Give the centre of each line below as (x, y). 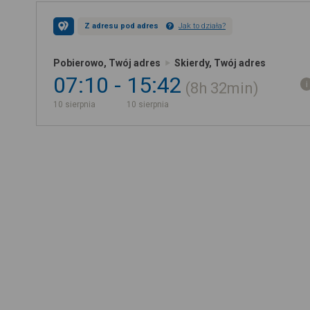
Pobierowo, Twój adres (107, 63)
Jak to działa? (202, 26)
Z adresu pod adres (121, 26)
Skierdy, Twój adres (220, 63)
